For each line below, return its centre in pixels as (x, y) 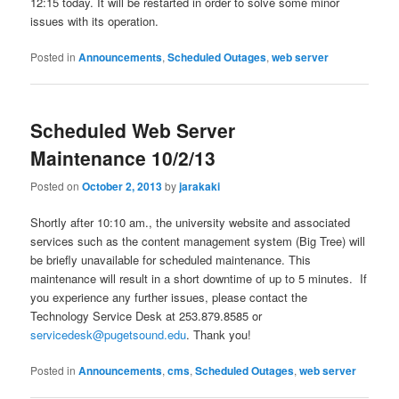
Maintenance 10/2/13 (123, 158)
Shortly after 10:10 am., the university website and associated (191, 222)
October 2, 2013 (122, 186)
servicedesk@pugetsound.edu (109, 334)
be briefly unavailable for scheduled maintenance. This (171, 259)
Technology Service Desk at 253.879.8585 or (147, 315)
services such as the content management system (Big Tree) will (198, 240)
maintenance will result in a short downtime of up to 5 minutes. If (199, 278)
